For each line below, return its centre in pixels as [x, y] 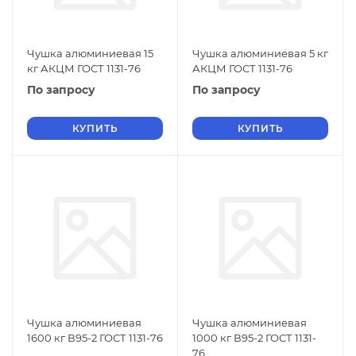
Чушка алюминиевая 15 [90, 53]
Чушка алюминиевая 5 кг [260, 53]
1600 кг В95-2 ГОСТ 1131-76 [95, 338]
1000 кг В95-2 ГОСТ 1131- [254, 338]
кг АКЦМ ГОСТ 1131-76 [84, 68]
